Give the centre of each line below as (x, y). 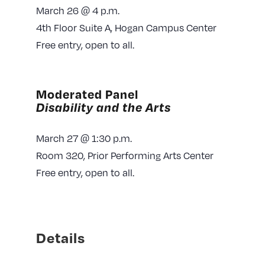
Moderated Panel (87, 94)
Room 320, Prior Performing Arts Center (125, 155)
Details (60, 237)
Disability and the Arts (103, 107)
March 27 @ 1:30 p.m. (84, 138)
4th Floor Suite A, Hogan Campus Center (126, 28)
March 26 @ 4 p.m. (77, 11)
